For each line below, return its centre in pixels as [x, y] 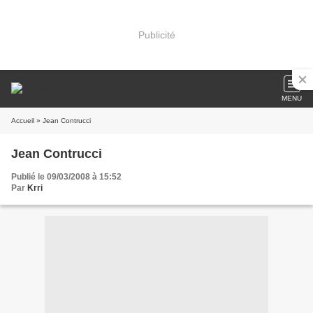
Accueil [23, 121]
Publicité [156, 35]
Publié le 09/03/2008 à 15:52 [66, 177]
